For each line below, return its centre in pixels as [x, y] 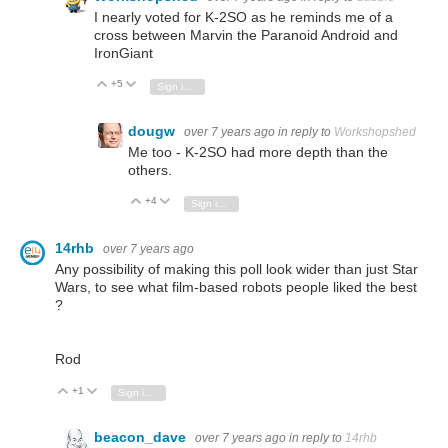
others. [150, 170]
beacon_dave [142, 437]
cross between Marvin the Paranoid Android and [246, 34]
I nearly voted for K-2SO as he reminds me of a [243, 16]
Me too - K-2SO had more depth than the [258, 152]
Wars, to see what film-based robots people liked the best [236, 287]
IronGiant [123, 52]
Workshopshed [375, 131]
